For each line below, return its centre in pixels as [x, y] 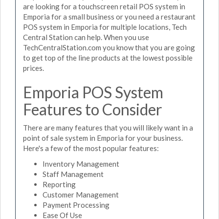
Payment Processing [76, 205]
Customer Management [81, 194]
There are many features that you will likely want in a [108, 128]
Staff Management [73, 174]
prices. [33, 68]
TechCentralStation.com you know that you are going [109, 47]
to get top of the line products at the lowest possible [108, 57]
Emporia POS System [93, 92]
